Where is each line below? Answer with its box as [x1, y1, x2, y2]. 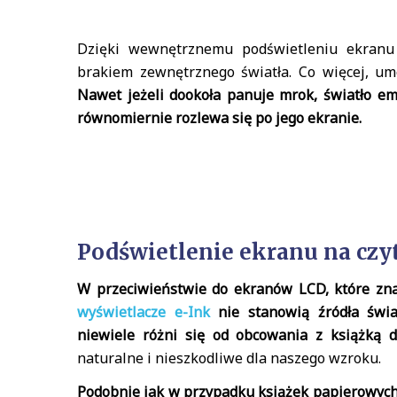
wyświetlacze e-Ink [77, 301, 210, 322]
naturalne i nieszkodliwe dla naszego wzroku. [77, 347, 381, 368]
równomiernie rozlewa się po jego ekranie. [77, 107, 362, 128]
